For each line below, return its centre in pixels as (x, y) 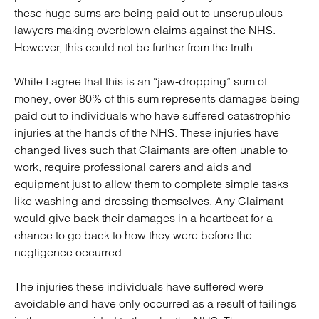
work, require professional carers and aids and (133, 167)
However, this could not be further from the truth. (135, 47)
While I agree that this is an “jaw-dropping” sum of (141, 81)
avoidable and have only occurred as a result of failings (155, 303)
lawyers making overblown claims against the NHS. (145, 30)
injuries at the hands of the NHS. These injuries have (147, 132)
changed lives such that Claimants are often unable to (151, 150)
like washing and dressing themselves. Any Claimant (149, 201)
